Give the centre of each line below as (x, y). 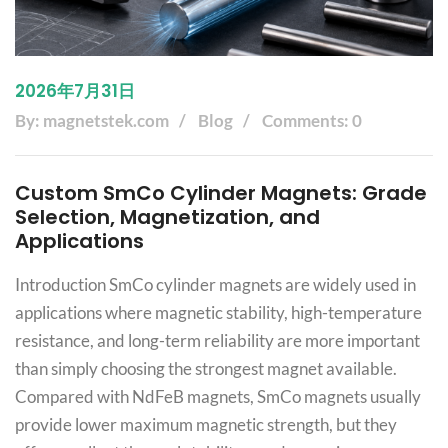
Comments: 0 (312, 121)
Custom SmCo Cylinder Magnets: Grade (221, 193)
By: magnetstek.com (92, 121)
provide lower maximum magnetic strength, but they (206, 425)
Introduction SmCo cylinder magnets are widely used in (215, 285)
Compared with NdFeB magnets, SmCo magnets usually (218, 397)
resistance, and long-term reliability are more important (217, 341)
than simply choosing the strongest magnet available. (206, 369)
